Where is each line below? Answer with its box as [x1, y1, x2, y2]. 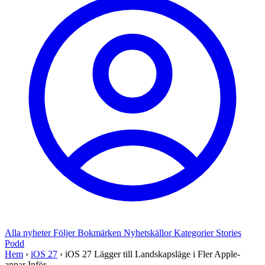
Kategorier [174, 228, 216, 238]
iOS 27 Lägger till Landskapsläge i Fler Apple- [65, 249, 240, 259]
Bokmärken [77, 228, 124, 238]
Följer [53, 228, 77, 238]
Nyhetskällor [124, 228, 174, 238]
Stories [216, 228, 241, 238]
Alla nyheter [5, 228, 53, 238]
